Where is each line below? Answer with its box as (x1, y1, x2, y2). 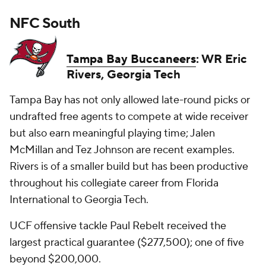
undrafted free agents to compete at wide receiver (9, 110, 248, 123)
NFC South (9, 14, 80, 33)
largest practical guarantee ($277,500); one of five (9, 236, 244, 249)
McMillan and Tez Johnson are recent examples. (9, 143, 235, 157)
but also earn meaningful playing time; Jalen (9, 126, 215, 140)
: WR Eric (196, 52, 247, 67)
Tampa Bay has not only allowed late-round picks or (9, 93, 250, 107)
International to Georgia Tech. (9, 193, 151, 207)
